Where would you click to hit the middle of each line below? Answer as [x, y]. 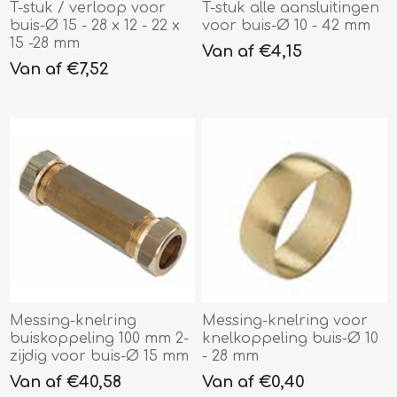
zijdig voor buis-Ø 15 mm [100, 356]
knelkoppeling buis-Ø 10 [291, 338]
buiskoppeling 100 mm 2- [100, 338]
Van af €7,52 [60, 70]
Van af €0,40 [254, 381]
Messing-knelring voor [285, 320]
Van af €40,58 [66, 381]
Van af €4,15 [253, 52]
